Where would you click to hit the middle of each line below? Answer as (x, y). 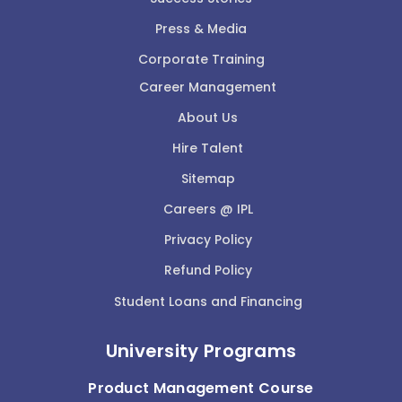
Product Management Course (201, 388)
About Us (208, 117)
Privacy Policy (208, 239)
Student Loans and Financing (208, 301)
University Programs (201, 350)
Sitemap (208, 178)
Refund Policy (208, 270)
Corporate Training (201, 59)
